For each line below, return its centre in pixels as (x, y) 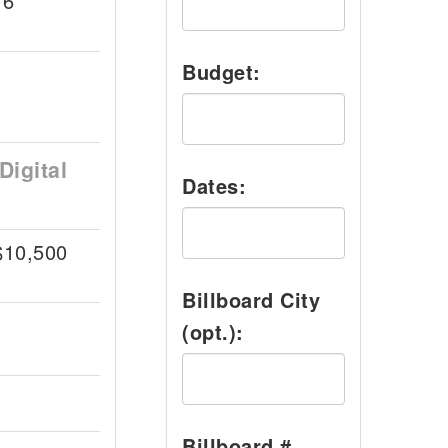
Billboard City (251, 299)
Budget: (221, 71)
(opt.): (213, 331)
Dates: (214, 185)
